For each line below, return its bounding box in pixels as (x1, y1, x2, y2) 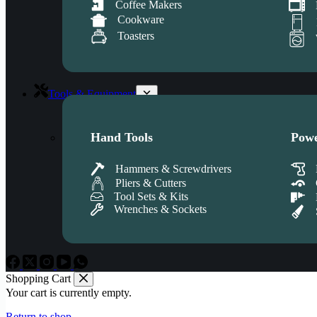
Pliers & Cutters (115, 176, 186, 189)
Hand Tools (91, 129, 153, 144)
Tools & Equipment (48, 87, 136, 100)
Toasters (117, 30, 154, 42)
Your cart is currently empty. (6, 286, 132, 299)
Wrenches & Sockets (114, 202, 207, 215)
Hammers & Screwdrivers (115, 162, 231, 175)
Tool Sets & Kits (114, 190, 188, 202)
